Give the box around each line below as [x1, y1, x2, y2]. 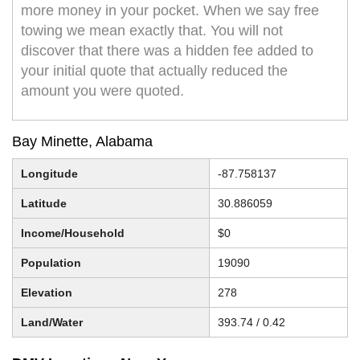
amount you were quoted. [21, 83, 184, 100]
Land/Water [21, 316, 83, 329]
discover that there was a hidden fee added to [21, 43, 313, 59]
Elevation [21, 286, 72, 300]
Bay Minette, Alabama [12, 133, 153, 150]
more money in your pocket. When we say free [21, 2, 319, 19]
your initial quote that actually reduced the [21, 63, 288, 80]
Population [21, 256, 81, 270]
